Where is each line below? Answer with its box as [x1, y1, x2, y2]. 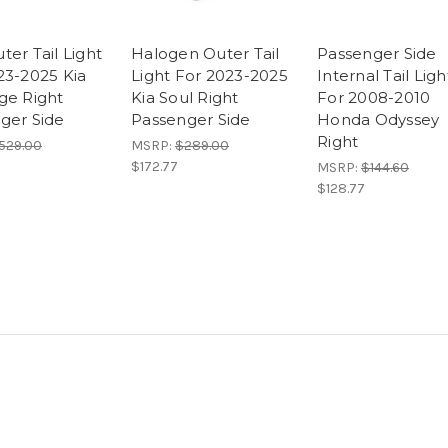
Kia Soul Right [131, 87, 239, 107]
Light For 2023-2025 [131, 65, 288, 85]
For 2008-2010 [317, 87, 431, 107]
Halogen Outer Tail [131, 43, 280, 63]
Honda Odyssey [317, 109, 440, 129]
